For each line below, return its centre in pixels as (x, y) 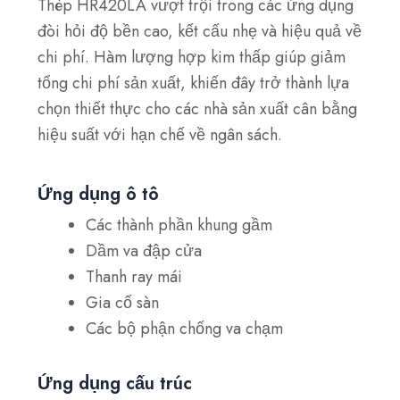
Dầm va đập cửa (146, 250)
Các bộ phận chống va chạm (187, 328)
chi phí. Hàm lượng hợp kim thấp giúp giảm (192, 58)
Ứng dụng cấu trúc (115, 383)
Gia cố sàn (125, 302)
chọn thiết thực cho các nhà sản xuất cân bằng (198, 109)
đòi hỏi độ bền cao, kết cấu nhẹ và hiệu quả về (200, 32)
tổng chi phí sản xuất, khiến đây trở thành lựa (194, 83)
